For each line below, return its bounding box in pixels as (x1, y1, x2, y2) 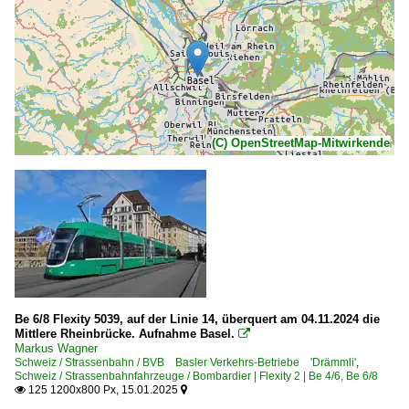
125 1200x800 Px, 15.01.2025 (26, 383, 181, 396)
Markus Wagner (15, 341, 98, 355)
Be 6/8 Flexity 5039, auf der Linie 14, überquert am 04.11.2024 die (15, 311, 380, 326)
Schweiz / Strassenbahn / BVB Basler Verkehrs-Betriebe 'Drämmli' (15, 355, 356, 369)
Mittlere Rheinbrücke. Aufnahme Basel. (15, 326, 235, 341)
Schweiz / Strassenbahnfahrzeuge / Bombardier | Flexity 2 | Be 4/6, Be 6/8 (15, 369, 378, 383)
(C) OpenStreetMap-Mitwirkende (212, 135, 390, 150)
